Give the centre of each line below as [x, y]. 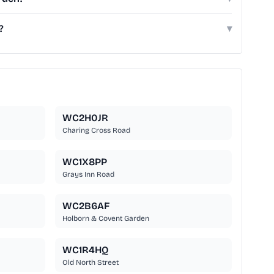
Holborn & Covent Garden [106, 219]
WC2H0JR [85, 118]
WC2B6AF [86, 206]
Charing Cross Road [96, 131]
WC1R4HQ [85, 250]
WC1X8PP [84, 162]
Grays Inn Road [88, 175]
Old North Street [90, 263]
